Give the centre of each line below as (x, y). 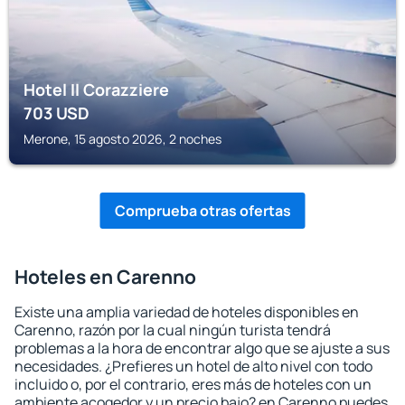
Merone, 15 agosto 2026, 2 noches (122, 139)
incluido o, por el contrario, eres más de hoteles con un (193, 384)
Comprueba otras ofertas (202, 211)
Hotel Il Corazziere (96, 89)
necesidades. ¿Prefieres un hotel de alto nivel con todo (193, 366)
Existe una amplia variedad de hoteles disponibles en (187, 312)
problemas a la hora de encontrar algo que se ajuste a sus (202, 348)
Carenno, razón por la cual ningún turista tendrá (173, 330)
